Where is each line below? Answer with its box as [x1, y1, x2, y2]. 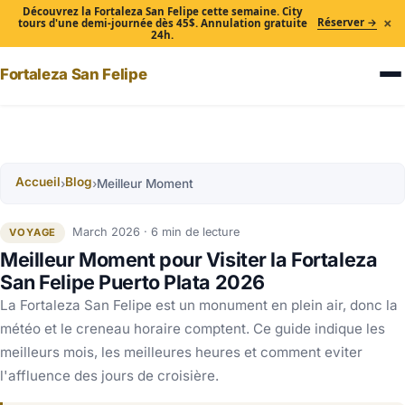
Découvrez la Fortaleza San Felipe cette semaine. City [22, 5, 303, 19]
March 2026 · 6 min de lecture [72, 225, 240, 240]
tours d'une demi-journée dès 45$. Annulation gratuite [17, 16, 307, 31]
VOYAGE [9, 225, 57, 239]
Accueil [15, 174, 61, 190]
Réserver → [317, 15, 378, 30]
